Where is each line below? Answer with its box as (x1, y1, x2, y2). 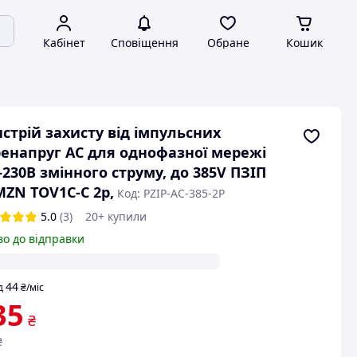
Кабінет (42, 35, 85, 50)
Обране (206, 35, 249, 50)
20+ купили (84, 209, 147, 224)
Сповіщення (110, 35, 178, 50)
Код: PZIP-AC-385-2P (116, 186, 225, 201)
